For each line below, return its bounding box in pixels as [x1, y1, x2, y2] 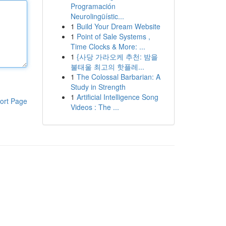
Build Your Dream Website [76, 21, 160, 31]
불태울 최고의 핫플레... [70, 62, 144, 72]
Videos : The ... [70, 102, 119, 112]
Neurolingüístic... [70, 11, 124, 21]
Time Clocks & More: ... [70, 41, 145, 51]
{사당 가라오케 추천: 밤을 [76, 51, 158, 62]
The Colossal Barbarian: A [76, 72, 160, 82]
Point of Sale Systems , [76, 31, 150, 41]
